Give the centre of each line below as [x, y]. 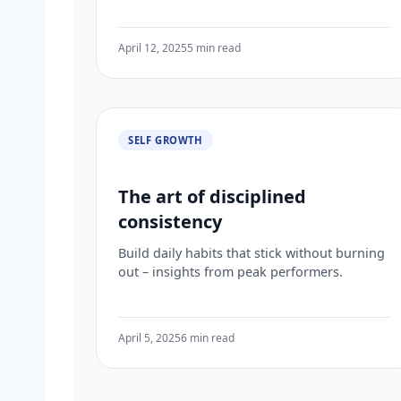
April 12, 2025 [153, 48]
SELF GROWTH [166, 140]
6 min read [208, 338]
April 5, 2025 [149, 338]
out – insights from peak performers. [230, 271]
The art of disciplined [212, 196]
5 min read [214, 48]
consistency [170, 221]
